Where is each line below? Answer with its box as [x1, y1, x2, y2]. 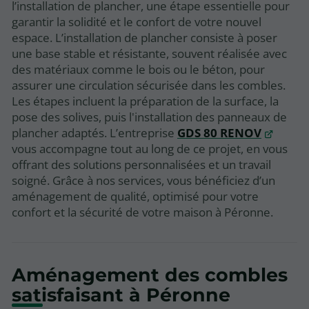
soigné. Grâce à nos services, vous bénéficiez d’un [12, 172, 275, 188]
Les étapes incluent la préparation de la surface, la [12, 92, 279, 109]
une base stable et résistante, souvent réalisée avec [12, 45, 287, 61]
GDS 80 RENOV [177, 124, 261, 141]
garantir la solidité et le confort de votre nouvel [12, 13, 261, 30]
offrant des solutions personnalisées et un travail [12, 156, 271, 172]
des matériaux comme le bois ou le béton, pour [12, 61, 265, 77]
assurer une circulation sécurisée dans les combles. [12, 77, 286, 93]
